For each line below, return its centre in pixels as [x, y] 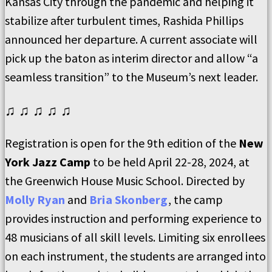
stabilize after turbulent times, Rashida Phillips [124, 21]
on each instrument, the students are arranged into [135, 256]
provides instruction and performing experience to [133, 219]
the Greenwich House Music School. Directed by [125, 181]
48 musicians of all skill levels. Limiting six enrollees [135, 237]
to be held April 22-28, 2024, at [170, 162]
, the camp [195, 200]
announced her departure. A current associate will [131, 39]
